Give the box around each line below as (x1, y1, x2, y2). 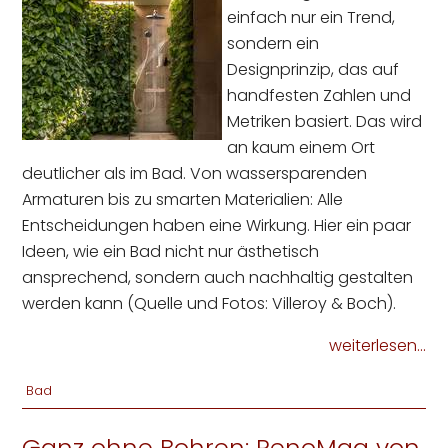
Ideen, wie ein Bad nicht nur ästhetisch (22, 239, 320, 263)
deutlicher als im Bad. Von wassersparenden (22, 161, 368, 185)
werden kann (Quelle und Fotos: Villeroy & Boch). (22, 291, 397, 315)
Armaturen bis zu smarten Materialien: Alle (22, 187, 344, 211)
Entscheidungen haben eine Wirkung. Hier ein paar (22, 213, 412, 237)
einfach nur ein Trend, (227, 5, 396, 29)
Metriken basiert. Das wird (227, 109, 423, 133)
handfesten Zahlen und (227, 83, 412, 107)
